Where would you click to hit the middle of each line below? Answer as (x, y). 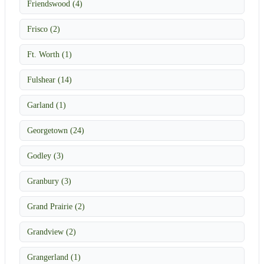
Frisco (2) (44, 29)
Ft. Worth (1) (49, 54)
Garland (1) (47, 105)
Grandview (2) (52, 231)
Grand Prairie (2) (56, 206)
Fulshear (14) (49, 79)
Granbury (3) (49, 181)
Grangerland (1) (54, 257)
